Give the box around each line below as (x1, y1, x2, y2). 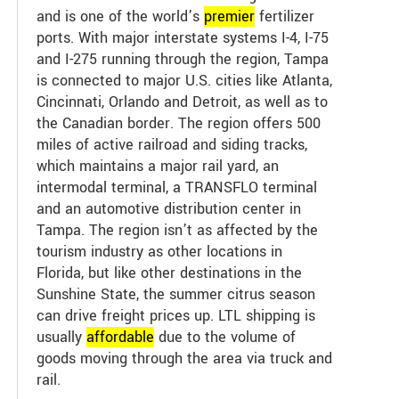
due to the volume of (154, 326, 297, 347)
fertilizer (255, 5, 315, 27)
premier (204, 5, 256, 27)
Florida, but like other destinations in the (37, 262, 303, 283)
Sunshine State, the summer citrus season (37, 283, 316, 305)
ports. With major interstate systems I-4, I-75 (37, 27, 330, 48)
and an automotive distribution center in (37, 198, 302, 219)
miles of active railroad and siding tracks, (37, 134, 308, 155)
